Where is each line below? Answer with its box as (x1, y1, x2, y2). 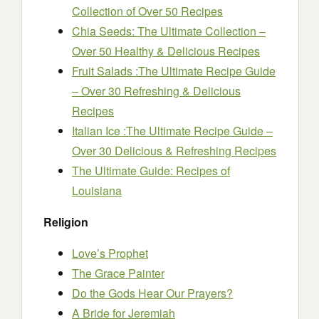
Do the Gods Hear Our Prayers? (72, 285, 233, 301)
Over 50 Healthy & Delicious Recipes (72, 43, 260, 59)
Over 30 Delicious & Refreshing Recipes (72, 142, 276, 159)
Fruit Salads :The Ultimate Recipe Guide (72, 63, 276, 79)
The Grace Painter (72, 265, 164, 281)
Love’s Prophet (72, 245, 148, 261)
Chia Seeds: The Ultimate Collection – (72, 23, 266, 39)
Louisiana (72, 182, 122, 199)
